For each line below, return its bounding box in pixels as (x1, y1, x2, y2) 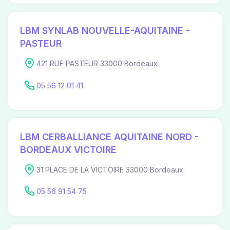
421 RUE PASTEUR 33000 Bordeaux (36, 59, 158, 68)
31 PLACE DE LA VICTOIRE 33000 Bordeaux (36, 165, 183, 174)
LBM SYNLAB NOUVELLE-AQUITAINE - (20, 25, 190, 36)
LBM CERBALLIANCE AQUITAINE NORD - (20, 131, 199, 142)
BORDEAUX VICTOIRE (20, 144, 117, 155)
